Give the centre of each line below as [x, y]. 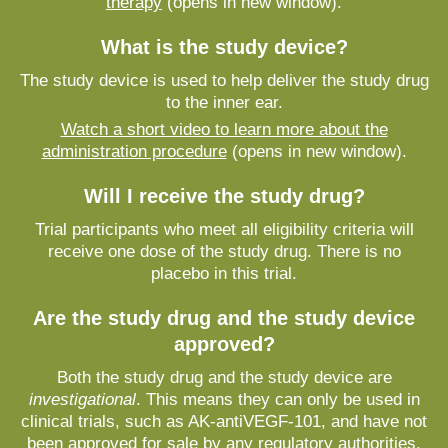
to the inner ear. [224, 102]
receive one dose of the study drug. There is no [224, 251]
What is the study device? [224, 47]
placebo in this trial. [224, 273]
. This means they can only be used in [277, 399]
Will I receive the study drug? [224, 196]
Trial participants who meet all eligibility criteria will [224, 229]
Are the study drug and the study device [224, 318]
